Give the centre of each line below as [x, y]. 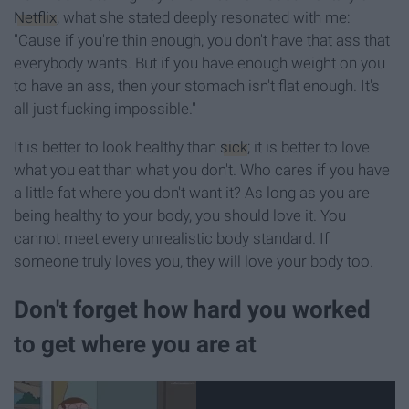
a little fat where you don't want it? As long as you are [192, 192]
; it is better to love [309, 147]
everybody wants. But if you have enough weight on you [199, 63]
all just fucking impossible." [105, 108]
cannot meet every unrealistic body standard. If [172, 238]
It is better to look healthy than [117, 147]
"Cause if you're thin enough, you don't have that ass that [202, 40]
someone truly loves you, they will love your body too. [194, 261]
